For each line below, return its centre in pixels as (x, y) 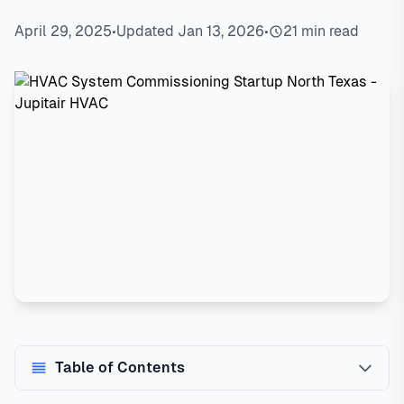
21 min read (321, 31)
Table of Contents (120, 367)
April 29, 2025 (63, 31)
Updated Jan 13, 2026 (190, 31)
